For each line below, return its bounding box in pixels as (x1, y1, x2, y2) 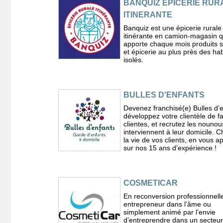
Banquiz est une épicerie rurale (123, 23, 222, 32)
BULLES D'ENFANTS (123, 90, 205, 99)
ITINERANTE (123, 10, 172, 19)
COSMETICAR (123, 178, 178, 187)
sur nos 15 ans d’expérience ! (123, 143, 217, 152)
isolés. (123, 55, 143, 64)
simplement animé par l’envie (123, 208, 216, 216)
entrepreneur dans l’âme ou (123, 200, 211, 208)
